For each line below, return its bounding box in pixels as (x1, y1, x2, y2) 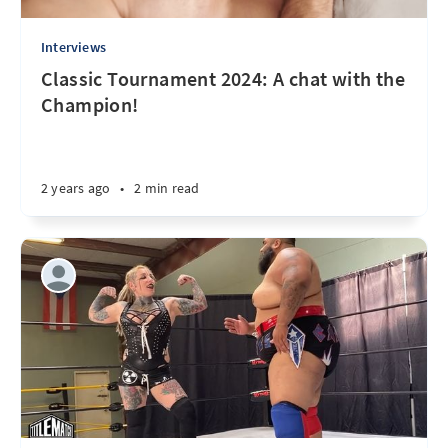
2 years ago (41, 179, 111, 197)
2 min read (134, 179, 200, 197)
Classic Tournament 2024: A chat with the (41, 66, 405, 91)
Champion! (41, 92, 139, 117)
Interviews (41, 38, 106, 56)
